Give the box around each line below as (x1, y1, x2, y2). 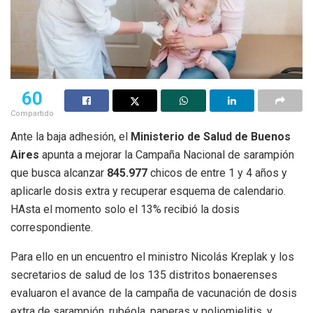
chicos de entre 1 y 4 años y (147, 166, 287, 180)
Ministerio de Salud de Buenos (131, 129, 291, 143)
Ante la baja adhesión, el (10, 129, 131, 143)
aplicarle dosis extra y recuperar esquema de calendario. (10, 184, 286, 198)
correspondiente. (10, 220, 93, 234)
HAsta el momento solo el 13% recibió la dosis (10, 202, 240, 216)
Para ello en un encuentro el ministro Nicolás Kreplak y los (10, 249, 294, 263)
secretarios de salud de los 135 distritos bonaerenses (10, 268, 277, 282)
